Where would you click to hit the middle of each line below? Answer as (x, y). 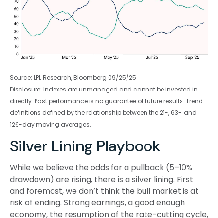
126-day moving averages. (50, 125)
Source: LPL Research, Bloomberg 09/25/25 (73, 78)
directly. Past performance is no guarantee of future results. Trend (106, 101)
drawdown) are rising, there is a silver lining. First (101, 180)
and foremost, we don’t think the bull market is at (104, 191)
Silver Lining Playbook (85, 146)
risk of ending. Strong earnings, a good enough (97, 203)
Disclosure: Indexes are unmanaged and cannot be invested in (104, 90)
